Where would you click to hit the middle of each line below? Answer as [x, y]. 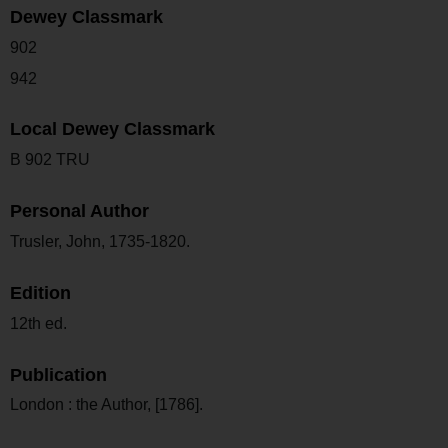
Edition [40, 292]
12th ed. [38, 323]
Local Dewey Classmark [112, 129]
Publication [58, 374]
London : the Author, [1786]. [106, 405]
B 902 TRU [50, 160]
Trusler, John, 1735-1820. [100, 241]
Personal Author [79, 211]
